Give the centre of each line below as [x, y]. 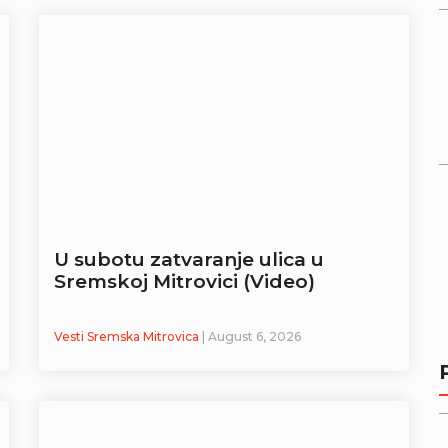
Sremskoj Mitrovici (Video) [184, 282]
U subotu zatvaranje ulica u [189, 260]
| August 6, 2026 [251, 337]
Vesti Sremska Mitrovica [128, 337]
